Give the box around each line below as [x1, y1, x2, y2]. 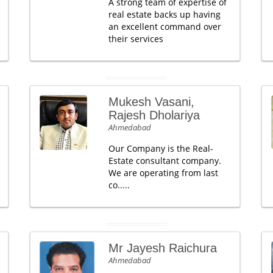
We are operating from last [108, 167, 218, 179]
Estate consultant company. [108, 155, 221, 166]
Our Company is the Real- [108, 143, 213, 154]
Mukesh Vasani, [108, 95, 194, 108]
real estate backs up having [108, 9, 221, 20]
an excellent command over [108, 21, 221, 32]
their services [108, 33, 163, 44]
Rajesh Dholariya [108, 108, 200, 122]
